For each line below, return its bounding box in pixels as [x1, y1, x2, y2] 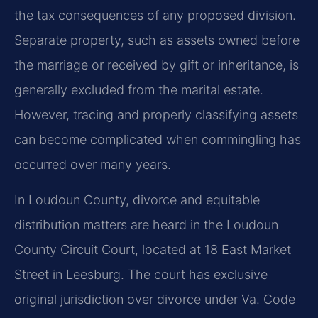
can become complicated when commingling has [14, 132, 301, 148]
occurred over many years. [14, 157, 171, 172]
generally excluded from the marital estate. [14, 82, 263, 98]
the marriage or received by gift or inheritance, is [14, 57, 299, 73]
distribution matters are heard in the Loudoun [14, 216, 278, 232]
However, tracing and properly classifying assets [14, 107, 298, 123]
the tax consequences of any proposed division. [14, 8, 296, 23]
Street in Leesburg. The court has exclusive [14, 266, 268, 282]
